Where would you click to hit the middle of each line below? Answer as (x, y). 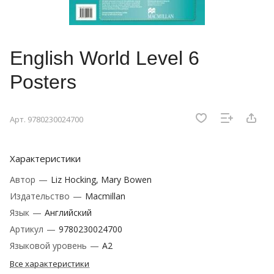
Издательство (41, 196)
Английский (68, 213)
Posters (43, 82)
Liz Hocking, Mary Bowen (101, 180)
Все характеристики (50, 264)
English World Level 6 (105, 58)
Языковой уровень (50, 246)
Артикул (28, 229)
